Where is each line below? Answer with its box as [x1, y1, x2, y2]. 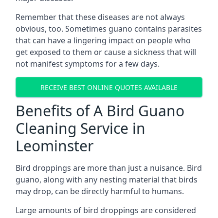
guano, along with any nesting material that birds [16, 174, 198, 185]
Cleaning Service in [16, 118, 145, 138]
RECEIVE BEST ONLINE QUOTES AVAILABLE [40, 82, 178, 92]
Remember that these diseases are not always [16, 12, 185, 22]
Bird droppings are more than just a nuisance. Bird [16, 163, 202, 173]
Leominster [16, 136, 93, 156]
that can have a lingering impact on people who [16, 35, 191, 46]
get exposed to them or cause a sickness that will [16, 47, 196, 57]
